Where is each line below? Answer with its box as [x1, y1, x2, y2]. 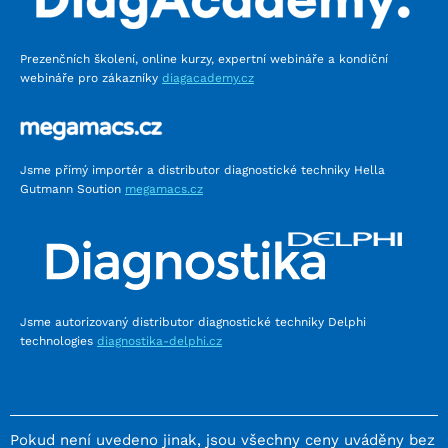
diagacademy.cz [162, 71, 254, 86]
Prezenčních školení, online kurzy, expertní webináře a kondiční [20, 52, 388, 67]
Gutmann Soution [20, 181, 125, 196]
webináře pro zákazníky [20, 71, 162, 86]
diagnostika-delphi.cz [97, 333, 222, 348]
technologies [20, 333, 97, 348]
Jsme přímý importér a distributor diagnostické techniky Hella [20, 162, 385, 177]
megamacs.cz [125, 181, 203, 196]
